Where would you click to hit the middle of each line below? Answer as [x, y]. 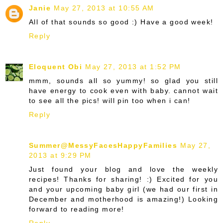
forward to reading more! [77, 209]
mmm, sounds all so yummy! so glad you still [123, 80]
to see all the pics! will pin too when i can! [110, 100]
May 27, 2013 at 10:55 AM [104, 8]
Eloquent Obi [56, 66]
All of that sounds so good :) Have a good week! [121, 22]
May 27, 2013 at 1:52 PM [133, 66]
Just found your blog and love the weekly [123, 169]
